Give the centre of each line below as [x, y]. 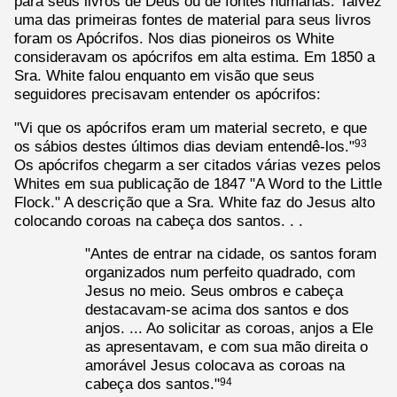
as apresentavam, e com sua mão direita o [226, 347]
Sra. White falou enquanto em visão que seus [164, 76]
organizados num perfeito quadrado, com [220, 272]
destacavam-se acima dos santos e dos [217, 310]
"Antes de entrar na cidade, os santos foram [231, 254]
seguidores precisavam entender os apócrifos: [167, 94]
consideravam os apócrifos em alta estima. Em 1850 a [195, 57]
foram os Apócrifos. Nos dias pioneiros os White [174, 39]
